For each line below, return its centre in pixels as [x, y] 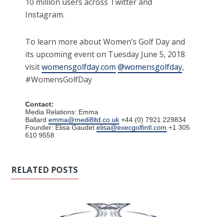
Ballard [37, 120]
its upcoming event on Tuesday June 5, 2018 [105, 54]
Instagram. [45, 15]
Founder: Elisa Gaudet [61, 128]
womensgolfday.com [79, 67]
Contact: [40, 104]
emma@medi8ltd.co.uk [84, 120]
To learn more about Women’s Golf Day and [105, 42]
